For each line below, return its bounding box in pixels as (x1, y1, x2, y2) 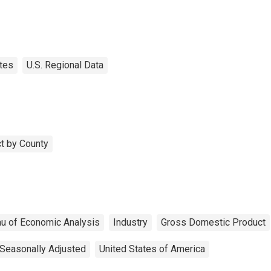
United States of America (99, 243, 205, 255)
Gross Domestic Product (161, 216, 266, 228)
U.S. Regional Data (27, 59, 103, 71)
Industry (113, 216, 148, 228)
